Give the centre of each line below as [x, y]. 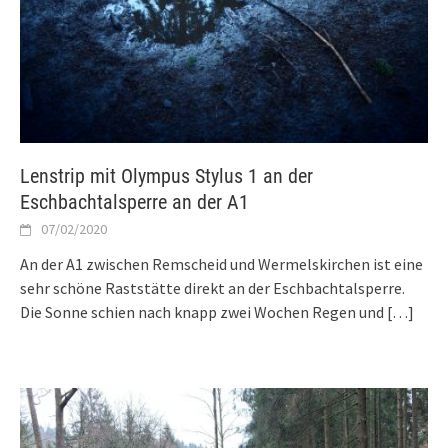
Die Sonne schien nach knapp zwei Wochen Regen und [202, 312]
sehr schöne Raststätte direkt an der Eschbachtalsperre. [212, 288]
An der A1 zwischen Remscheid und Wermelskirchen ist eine [221, 264]
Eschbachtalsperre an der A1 [134, 202]
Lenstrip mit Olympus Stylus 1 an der [166, 176]
